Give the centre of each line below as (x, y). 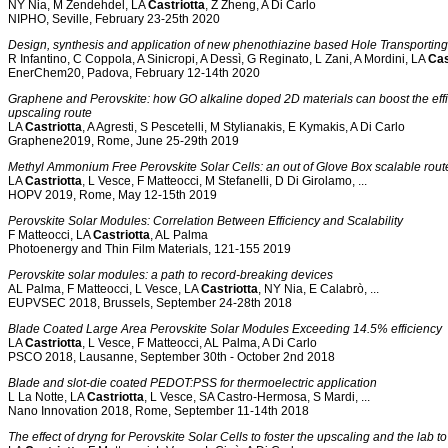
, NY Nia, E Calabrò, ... (318, 288)
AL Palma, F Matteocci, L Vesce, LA (104, 288)
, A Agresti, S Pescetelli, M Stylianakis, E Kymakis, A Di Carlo (243, 126)
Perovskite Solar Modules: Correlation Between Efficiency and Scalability (205, 220)
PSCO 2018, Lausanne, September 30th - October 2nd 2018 (171, 356)
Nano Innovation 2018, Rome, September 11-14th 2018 (158, 410)
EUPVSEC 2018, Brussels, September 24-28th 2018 (150, 302)
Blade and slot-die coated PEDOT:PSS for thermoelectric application (192, 382)
